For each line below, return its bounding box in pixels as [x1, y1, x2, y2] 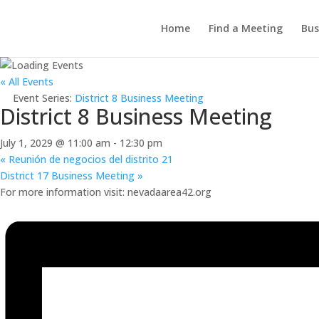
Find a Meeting [208, 21, 283, 35]
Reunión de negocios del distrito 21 [6, 152, 173, 166]
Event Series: [13, 91, 75, 105]
